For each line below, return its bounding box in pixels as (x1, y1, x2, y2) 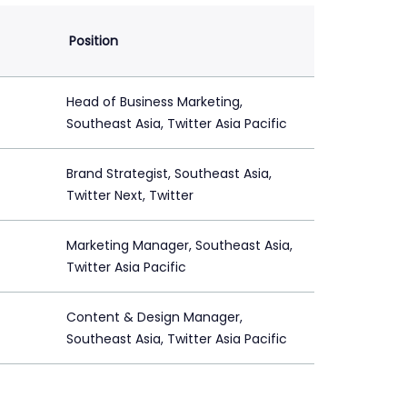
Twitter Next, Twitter (66, 186, 194, 205)
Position (69, 32, 118, 51)
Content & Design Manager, (66, 308, 243, 327)
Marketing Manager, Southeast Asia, (66, 236, 293, 255)
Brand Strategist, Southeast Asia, (66, 164, 272, 184)
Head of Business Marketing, (66, 93, 243, 112)
